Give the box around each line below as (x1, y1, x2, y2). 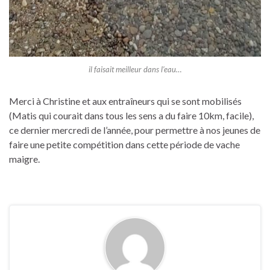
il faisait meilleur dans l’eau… (89, 64, 181, 75)
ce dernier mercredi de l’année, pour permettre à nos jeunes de (9, 124, 260, 136)
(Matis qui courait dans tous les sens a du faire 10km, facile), (9, 110, 254, 122)
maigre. (9, 153, 40, 165)
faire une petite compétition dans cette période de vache (9, 139, 240, 151)
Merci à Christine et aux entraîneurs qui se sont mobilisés (9, 95, 242, 107)
